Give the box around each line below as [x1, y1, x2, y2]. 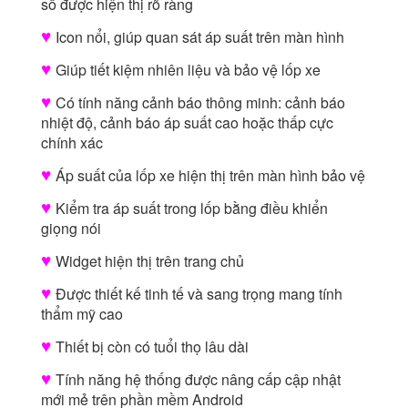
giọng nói [41, 218, 101, 240]
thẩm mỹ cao [41, 303, 123, 325]
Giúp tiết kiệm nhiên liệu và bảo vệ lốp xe [56, 59, 321, 81]
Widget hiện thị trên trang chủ [56, 250, 244, 272]
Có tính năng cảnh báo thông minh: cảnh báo [56, 92, 345, 114]
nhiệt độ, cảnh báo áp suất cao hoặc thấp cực [41, 112, 333, 134]
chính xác [41, 132, 103, 154]
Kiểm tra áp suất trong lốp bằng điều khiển [56, 198, 328, 219]
